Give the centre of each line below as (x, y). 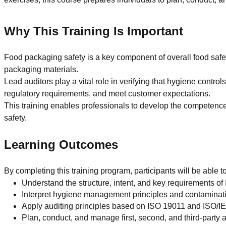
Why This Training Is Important (94, 31)
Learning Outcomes (61, 144)
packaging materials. (41, 69)
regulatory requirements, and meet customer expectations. (107, 93)
